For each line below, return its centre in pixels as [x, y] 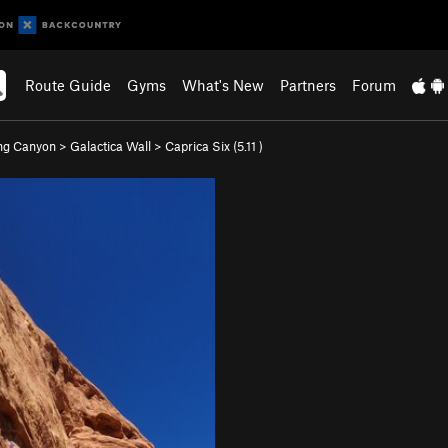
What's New [223, 85]
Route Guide [68, 85]
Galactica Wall [110, 146]
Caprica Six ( [201, 146]
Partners [308, 85]
